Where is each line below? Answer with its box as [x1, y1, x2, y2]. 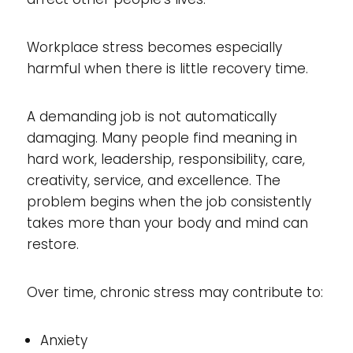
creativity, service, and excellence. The [26, 171, 281, 190]
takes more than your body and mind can [26, 214, 308, 232]
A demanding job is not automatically [26, 107, 277, 126]
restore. [26, 235, 79, 254]
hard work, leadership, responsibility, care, [26, 150, 305, 169]
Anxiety [39, 331, 87, 350]
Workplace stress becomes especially [26, 38, 282, 57]
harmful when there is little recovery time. [26, 59, 308, 78]
